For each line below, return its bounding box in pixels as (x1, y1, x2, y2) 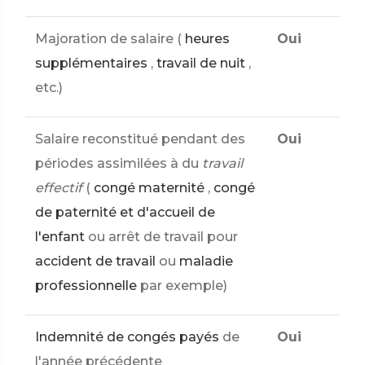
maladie (179, 253, 233, 269)
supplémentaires (35, 55, 147, 71)
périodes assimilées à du (35, 156, 199, 171)
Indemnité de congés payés (35, 329, 219, 345)
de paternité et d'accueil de (35, 204, 215, 220)
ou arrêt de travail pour (88, 229, 238, 244)
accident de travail (35, 253, 156, 269)
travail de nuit (156, 55, 245, 71)
